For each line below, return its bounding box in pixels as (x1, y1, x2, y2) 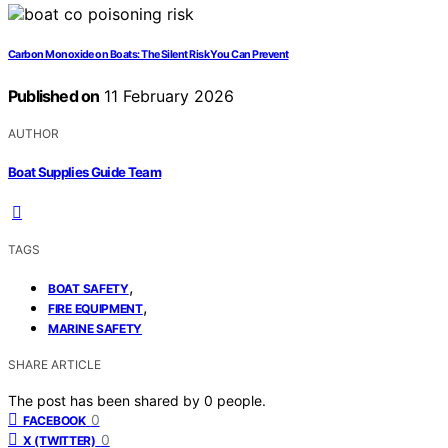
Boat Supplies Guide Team (8, 163, 162, 180)
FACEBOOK (23, 412, 86, 428)
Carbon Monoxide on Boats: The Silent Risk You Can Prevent (8, 48, 289, 62)
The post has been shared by (8, 391, 204, 409)
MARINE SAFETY (48, 320, 143, 336)
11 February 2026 (99, 86, 235, 107)
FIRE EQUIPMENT (48, 300, 143, 316)
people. (217, 391, 266, 409)
